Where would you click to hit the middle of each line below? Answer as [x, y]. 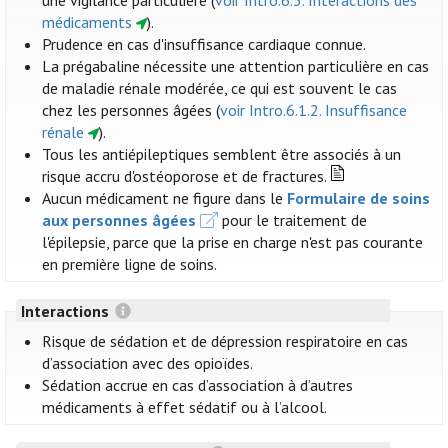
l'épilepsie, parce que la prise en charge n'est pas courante [233, 242]
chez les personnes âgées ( [131, 110]
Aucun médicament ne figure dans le [165, 198]
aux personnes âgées [119, 220]
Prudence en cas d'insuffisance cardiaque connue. [204, 44]
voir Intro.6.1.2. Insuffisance [314, 110]
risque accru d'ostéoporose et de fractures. [185, 176]
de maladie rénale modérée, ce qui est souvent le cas [220, 88]
